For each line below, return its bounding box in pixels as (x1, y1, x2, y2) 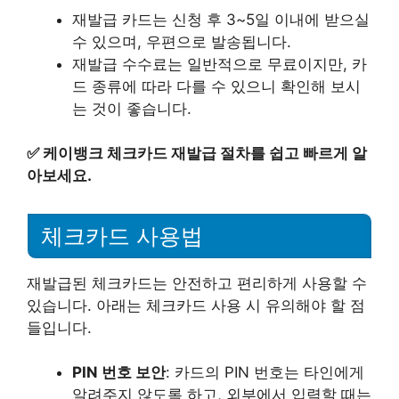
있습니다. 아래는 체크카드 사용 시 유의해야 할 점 (27, 296, 365, 314)
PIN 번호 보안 (72, 363, 166, 382)
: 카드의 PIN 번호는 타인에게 (166, 363, 364, 382)
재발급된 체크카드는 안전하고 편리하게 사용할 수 (27, 273, 367, 292)
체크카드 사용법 (41, 223, 203, 248)
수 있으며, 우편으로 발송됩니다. (72, 32, 291, 51)
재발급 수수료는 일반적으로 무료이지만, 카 (72, 54, 367, 73)
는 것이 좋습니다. (72, 99, 191, 118)
